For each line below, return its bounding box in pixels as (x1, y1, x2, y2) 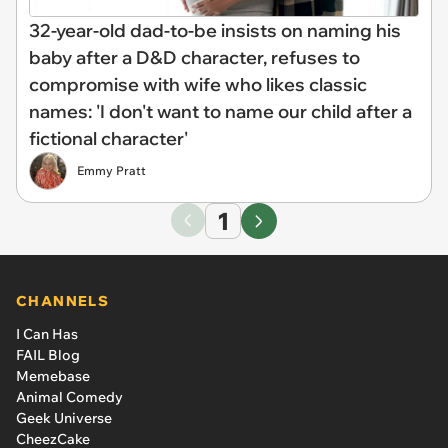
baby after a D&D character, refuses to (29, 46, 360, 69)
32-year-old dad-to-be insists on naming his (29, 19, 401, 42)
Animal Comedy (16, 388, 123, 406)
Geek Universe (16, 409, 112, 427)
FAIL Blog (16, 346, 80, 364)
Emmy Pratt (77, 163, 146, 178)
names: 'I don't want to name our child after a (29, 100, 412, 123)
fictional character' (29, 127, 188, 150)
